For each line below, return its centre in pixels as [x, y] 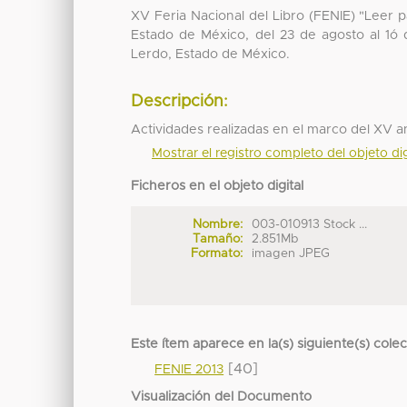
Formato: [216, 254]
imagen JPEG [291, 254]
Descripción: [180, 101]
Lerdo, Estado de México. [211, 55]
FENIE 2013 [189, 369]
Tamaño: [217, 239]
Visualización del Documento [222, 397]
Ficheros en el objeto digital [218, 186]
